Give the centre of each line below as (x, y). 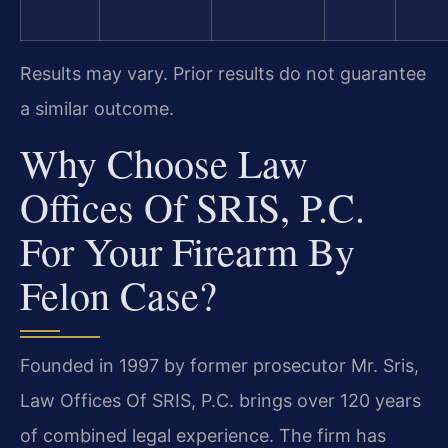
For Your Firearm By (187, 250)
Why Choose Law (164, 162)
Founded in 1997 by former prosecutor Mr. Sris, (219, 365)
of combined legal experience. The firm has (203, 435)
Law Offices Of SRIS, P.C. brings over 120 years (220, 400)
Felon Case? (118, 294)
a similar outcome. (97, 109)
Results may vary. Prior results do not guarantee (223, 74)
